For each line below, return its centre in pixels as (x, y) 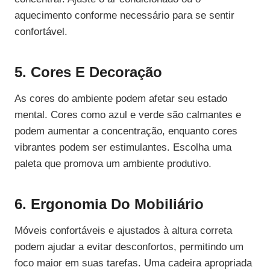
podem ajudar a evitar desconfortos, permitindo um (129, 247)
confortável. (41, 32)
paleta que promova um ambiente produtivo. (113, 164)
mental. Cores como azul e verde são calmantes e (128, 115)
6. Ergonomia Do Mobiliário (109, 204)
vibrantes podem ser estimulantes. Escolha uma (123, 148)
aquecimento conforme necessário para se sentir (124, 16)
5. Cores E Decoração (88, 72)
